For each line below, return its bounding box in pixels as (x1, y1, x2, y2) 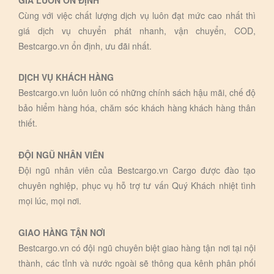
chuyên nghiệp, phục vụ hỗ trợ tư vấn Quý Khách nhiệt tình (18, 179, 256, 191)
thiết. (18, 117, 37, 130)
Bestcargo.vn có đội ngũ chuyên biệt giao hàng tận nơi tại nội (18, 241, 256, 254)
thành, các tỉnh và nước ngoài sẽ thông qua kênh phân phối (18, 256, 256, 269)
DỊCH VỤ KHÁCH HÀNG (18, 71, 114, 84)
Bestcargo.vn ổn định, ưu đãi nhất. (18, 39, 152, 52)
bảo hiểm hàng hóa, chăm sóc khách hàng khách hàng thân (18, 102, 256, 114)
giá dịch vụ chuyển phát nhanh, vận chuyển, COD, (18, 24, 256, 37)
